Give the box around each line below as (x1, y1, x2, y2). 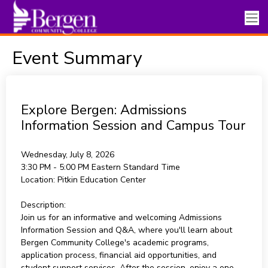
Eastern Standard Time (91, 162, 180, 173)
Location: (20, 174, 55, 185)
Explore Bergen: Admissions (20, 101, 187, 119)
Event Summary (11, 46, 142, 71)
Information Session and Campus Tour (20, 117, 245, 135)
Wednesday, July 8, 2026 (20, 149, 114, 160)
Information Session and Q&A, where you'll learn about (20, 224, 232, 236)
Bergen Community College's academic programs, (20, 237, 209, 248)
